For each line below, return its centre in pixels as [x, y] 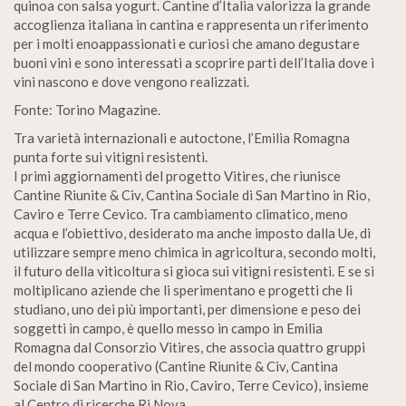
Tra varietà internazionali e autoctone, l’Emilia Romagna [182, 138]
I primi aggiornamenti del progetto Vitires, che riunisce [177, 176]
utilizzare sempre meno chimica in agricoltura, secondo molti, [194, 252]
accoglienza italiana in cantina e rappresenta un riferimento [191, 24]
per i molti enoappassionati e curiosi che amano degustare [187, 43]
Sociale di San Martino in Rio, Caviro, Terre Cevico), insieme [191, 385]
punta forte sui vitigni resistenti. [111, 157]
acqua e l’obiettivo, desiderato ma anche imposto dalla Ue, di [192, 233]
